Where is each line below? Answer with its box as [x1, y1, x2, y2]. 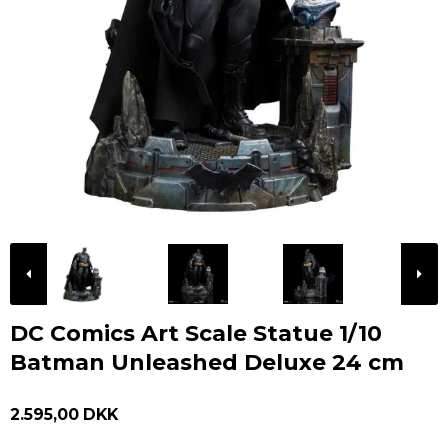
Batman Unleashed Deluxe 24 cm [10, 348, 404, 375]
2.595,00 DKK [10, 405, 118, 425]
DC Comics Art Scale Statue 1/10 [10, 319, 382, 346]
